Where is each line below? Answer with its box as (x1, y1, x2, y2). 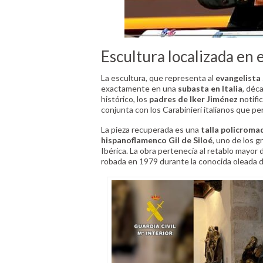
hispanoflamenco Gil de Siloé (101, 135, 213, 146)
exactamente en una (101, 83, 178, 93)
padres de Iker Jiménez (147, 93, 238, 104)
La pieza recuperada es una (101, 124, 201, 135)
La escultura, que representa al (101, 72, 215, 83)
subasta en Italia (178, 83, 242, 93)
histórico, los (101, 93, 147, 104)
